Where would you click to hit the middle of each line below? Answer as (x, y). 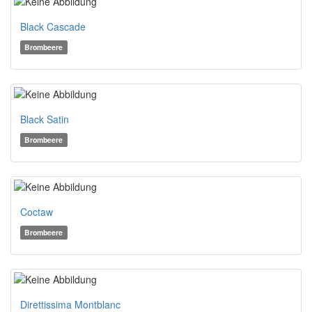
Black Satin (45, 119)
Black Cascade (53, 26)
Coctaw (37, 212)
